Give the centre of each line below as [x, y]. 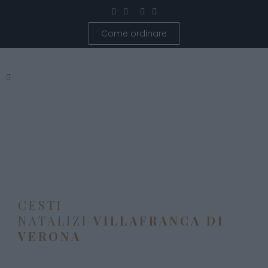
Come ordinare [134, 34]
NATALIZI [56, 220]
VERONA [50, 236]
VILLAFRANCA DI [159, 220]
